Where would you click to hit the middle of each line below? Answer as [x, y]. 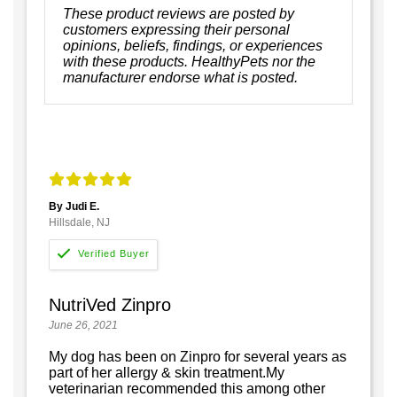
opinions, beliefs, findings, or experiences [193, 45]
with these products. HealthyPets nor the [189, 61]
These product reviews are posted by [179, 13]
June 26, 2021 [83, 325]
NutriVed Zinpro [110, 304]
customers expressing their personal [176, 29]
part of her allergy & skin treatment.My [167, 372]
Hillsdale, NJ [79, 222]
